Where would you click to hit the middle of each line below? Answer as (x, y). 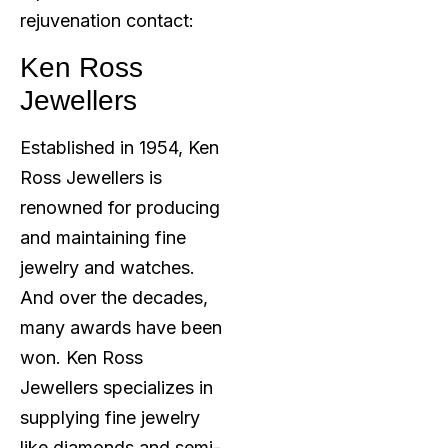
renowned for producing (120, 207)
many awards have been (121, 327)
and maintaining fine (103, 237)
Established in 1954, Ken (119, 147)
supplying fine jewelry (110, 417)
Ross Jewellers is (91, 177)
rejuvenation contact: (107, 21)
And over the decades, (114, 297)
